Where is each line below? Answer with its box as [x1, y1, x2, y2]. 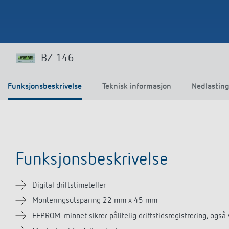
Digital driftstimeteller [32, 181, 106, 190]
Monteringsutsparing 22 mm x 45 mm [32, 197, 157, 205]
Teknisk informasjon [102, 83, 171, 91]
